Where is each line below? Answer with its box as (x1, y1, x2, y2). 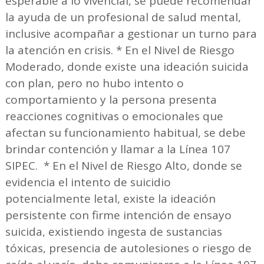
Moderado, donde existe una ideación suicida (5, 58, 249, 74)
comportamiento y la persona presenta (5, 91, 217, 107)
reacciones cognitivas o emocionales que (5, 108, 223, 124)
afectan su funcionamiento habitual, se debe (5, 124, 246, 140)
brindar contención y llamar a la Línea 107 (5, 141, 230, 157)
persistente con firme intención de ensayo (5, 207, 232, 223)
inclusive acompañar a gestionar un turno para (5, 25, 257, 41)
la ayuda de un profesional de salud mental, (5, 9, 241, 25)
